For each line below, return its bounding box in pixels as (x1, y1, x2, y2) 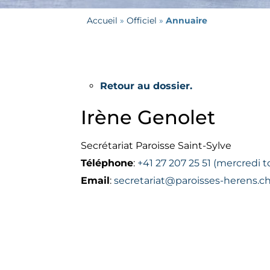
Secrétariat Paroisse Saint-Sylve (81, 139, 232, 151)
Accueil (87, 14, 118, 26)
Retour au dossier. (100, 80, 193, 92)
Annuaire (166, 14, 208, 26)
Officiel (127, 14, 157, 26)
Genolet (137, 105, 216, 129)
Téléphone (81, 157, 134, 169)
